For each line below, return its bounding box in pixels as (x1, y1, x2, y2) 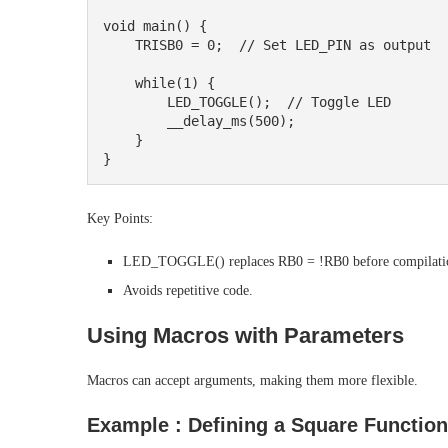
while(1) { (103, 75, 135, 92)
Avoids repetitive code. (123, 283, 253, 299)
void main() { (103, 18, 207, 35)
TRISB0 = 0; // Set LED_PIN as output (103, 37, 135, 54)
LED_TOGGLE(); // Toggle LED (103, 94, 167, 111)
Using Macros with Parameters (87, 323, 404, 349)
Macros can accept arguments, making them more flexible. (87, 373, 418, 389)
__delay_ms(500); (103, 113, 167, 130)
